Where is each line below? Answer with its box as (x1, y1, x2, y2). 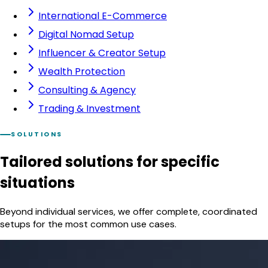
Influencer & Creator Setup (38, 46, 166, 60)
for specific (136, 152, 220, 172)
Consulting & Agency (38, 83, 136, 98)
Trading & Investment (38, 102, 141, 116)
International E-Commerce (38, 9, 167, 23)
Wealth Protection (38, 65, 125, 79)
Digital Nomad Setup (38, 28, 134, 42)
